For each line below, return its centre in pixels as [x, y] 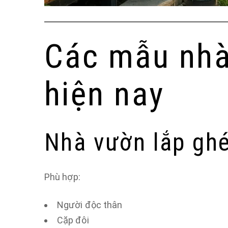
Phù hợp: [62, 177]
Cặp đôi [73, 220]
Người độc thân [90, 205]
